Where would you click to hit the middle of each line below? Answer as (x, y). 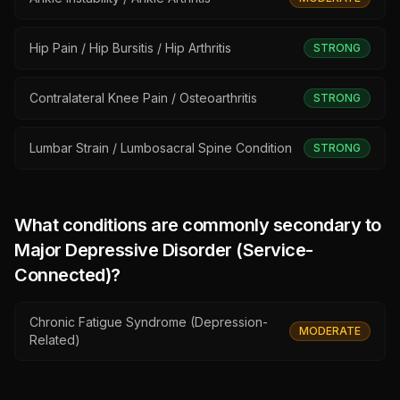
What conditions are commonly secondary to (198, 225)
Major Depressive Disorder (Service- (164, 250)
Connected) (62, 275)
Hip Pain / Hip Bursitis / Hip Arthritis (130, 48)
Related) (55, 340)
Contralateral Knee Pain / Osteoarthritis (143, 98)
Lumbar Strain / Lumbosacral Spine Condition (161, 148)
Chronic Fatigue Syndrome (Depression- (149, 322)
